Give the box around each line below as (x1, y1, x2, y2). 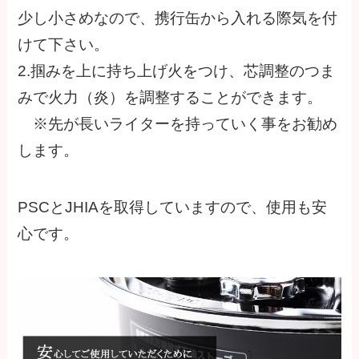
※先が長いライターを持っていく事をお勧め (18, 115, 338, 133)
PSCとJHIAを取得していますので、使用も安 (18, 198, 328, 216)
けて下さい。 (18, 36, 110, 54)
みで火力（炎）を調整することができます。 (18, 89, 323, 107)
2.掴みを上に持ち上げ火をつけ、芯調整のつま (18, 63, 336, 80)
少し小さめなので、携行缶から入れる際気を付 (18, 10, 338, 27)
